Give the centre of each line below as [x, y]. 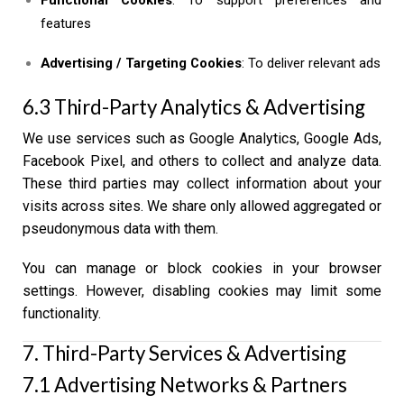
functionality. [62, 313]
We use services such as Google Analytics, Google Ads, [202, 139]
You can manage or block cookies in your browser [202, 268]
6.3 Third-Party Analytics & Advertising [194, 106]
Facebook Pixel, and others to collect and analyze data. [202, 161]
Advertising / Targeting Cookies [141, 64]
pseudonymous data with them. [120, 229]
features [66, 23]
